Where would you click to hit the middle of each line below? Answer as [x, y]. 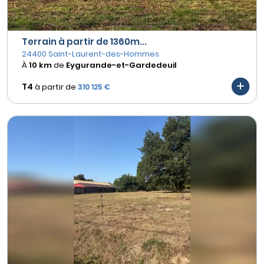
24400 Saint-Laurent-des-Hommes [90, 54]
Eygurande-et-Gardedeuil [121, 65]
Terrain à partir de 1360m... [84, 42]
